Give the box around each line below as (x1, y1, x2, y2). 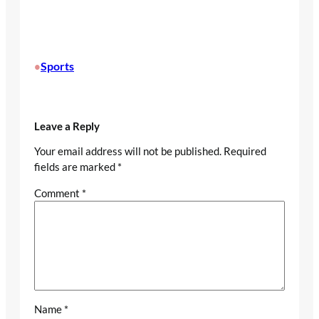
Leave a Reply (34, 120, 100, 132)
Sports (41, 58, 74, 73)
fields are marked (34, 160, 117, 174)
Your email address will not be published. (34, 145, 221, 158)
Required (224, 145, 266, 158)
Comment (34, 187, 82, 200)
